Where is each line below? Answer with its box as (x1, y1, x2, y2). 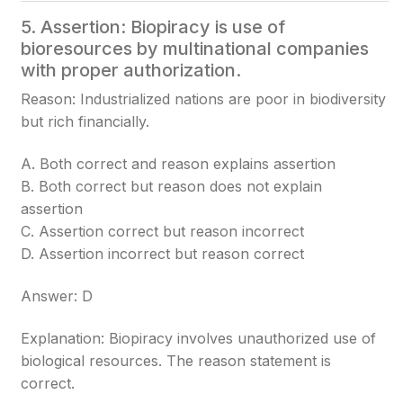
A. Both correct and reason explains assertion (21, 155, 336, 173)
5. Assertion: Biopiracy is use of (21, 16, 286, 38)
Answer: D (21, 287, 94, 305)
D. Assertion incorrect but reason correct (21, 245, 305, 263)
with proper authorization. (21, 59, 242, 81)
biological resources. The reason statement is (21, 352, 332, 370)
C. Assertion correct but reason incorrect (21, 222, 305, 240)
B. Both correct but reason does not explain (21, 177, 323, 195)
